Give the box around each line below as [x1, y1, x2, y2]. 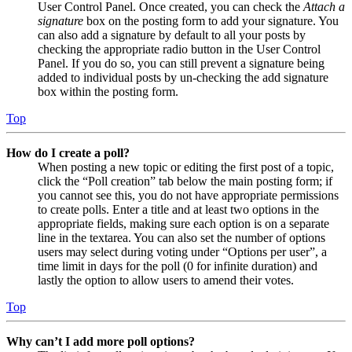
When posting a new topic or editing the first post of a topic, [38, 160, 334, 174]
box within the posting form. [38, 85, 178, 99]
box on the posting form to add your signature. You [83, 14, 339, 28]
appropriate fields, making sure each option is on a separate [38, 217, 329, 231]
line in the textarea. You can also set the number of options [38, 231, 325, 245]
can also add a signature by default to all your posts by [38, 28, 306, 42]
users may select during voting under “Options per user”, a [38, 245, 327, 259]
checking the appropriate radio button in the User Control [38, 42, 321, 57]
